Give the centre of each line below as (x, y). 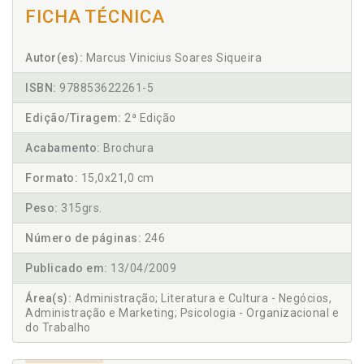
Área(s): (48, 298)
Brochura (127, 148)
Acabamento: (63, 148)
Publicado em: (67, 268)
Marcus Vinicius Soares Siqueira (172, 58)
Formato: (52, 178)
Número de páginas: (83, 238)
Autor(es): (54, 58)
